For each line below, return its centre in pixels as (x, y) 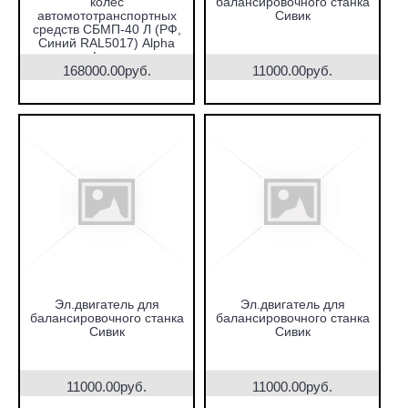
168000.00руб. (107, 71)
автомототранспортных (107, 15)
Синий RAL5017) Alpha (107, 43)
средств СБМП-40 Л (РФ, (107, 29)
